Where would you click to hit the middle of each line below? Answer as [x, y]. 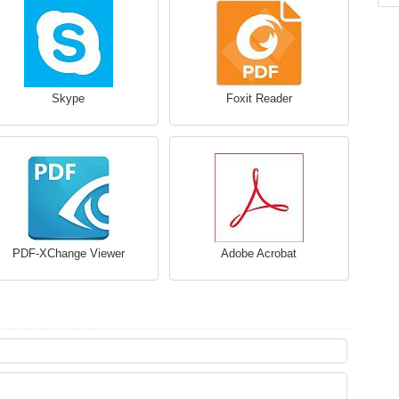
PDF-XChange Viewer [68, 253]
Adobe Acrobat [259, 253]
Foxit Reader [259, 98]
